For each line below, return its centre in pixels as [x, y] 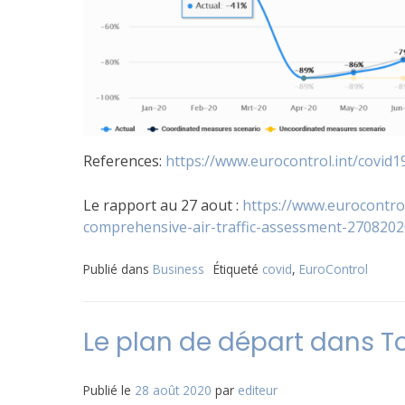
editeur [258, 390]
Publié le [109, 390]
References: [124, 161]
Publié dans [118, 269]
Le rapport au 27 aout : [163, 205]
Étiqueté [238, 269]
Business [179, 269]
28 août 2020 [173, 390]
